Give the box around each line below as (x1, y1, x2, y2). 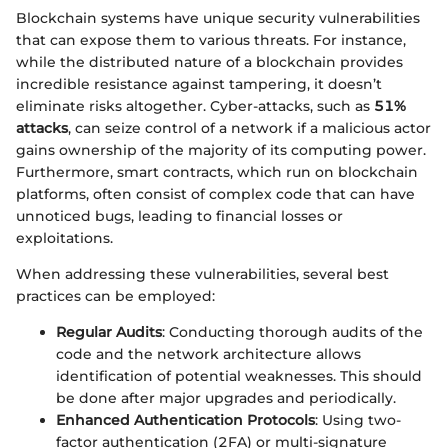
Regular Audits (56, 322, 162, 341)
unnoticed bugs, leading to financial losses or (16, 206, 343, 225)
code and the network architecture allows (56, 344, 361, 363)
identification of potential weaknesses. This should (56, 366, 422, 385)
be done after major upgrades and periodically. (56, 388, 396, 407)
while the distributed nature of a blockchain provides (16, 52, 403, 71)
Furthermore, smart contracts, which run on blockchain (16, 162, 418, 181)
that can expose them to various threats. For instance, (16, 30, 406, 49)
